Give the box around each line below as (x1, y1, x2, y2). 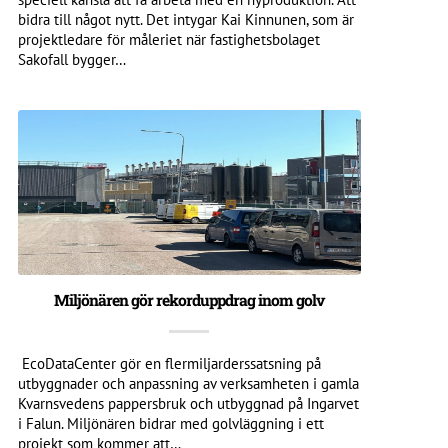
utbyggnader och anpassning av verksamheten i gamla (17, 373, 359, 393)
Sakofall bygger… (17, 49, 126, 69)
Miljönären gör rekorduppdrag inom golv (53, 289, 325, 310)
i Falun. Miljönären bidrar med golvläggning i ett (17, 413, 324, 433)
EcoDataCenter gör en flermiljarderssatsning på (17, 353, 321, 373)
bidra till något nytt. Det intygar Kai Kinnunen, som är (17, 9, 354, 29)
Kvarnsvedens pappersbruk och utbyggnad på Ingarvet (17, 393, 359, 413)
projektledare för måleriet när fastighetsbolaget (17, 29, 320, 49)
